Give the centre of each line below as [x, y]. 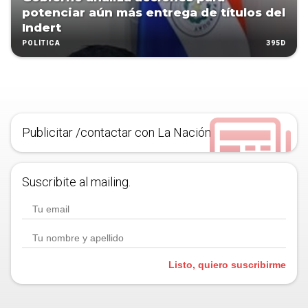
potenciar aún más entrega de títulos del [154, 13]
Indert [42, 28]
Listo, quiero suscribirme [227, 265]
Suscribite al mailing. [76, 182]
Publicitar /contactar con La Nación [117, 133]
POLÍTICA [41, 43]
